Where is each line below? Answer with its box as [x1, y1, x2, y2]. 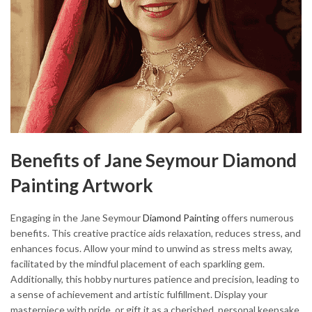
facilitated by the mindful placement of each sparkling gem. [10, 257, 265, 270]
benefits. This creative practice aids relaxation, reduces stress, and [10, 226, 301, 239]
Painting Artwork [10, 174, 153, 197]
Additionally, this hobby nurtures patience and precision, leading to [10, 272, 299, 285]
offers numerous [219, 211, 294, 224]
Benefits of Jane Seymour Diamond [10, 149, 297, 172]
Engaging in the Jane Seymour [10, 211, 143, 224]
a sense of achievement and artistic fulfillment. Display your [10, 288, 267, 300]
